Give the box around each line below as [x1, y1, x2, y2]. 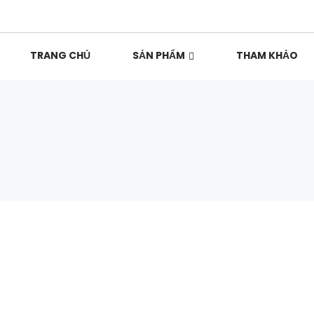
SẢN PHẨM [132, 48, 185, 63]
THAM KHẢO [236, 48, 298, 63]
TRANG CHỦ [30, 48, 90, 63]
